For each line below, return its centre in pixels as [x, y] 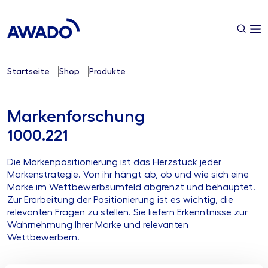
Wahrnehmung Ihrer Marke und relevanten [98, 225]
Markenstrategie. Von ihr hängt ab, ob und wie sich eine [128, 175]
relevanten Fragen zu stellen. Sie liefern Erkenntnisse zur [127, 213]
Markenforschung [76, 117]
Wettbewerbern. [43, 238]
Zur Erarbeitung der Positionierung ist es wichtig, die [120, 200]
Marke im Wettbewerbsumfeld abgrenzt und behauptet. [131, 188]
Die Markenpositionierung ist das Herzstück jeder [114, 162]
